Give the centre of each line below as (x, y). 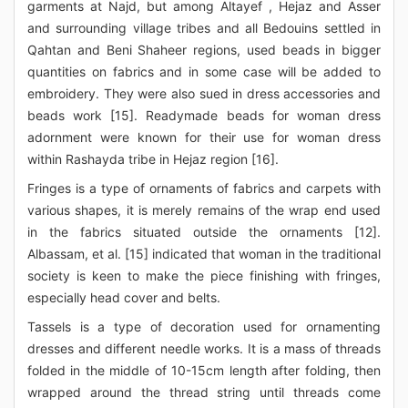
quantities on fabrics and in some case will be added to (204, 71)
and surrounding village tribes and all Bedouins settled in (204, 28)
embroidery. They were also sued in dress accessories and (204, 93)
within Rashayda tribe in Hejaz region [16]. (153, 159)
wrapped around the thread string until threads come (204, 392)
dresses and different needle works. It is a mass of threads (204, 348)
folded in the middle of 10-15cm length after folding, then (204, 370)
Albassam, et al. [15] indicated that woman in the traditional (204, 254)
